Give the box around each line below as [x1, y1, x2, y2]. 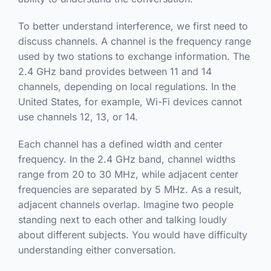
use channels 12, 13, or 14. [18, 110, 138, 123]
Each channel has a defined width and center [18, 137, 223, 150]
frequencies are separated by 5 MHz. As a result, [18, 183, 242, 195]
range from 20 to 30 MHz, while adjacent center [18, 168, 238, 180]
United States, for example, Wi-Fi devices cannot [18, 95, 242, 108]
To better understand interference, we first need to [18, 19, 248, 32]
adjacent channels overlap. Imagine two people [18, 198, 233, 211]
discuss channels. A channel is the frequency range [18, 34, 251, 47]
